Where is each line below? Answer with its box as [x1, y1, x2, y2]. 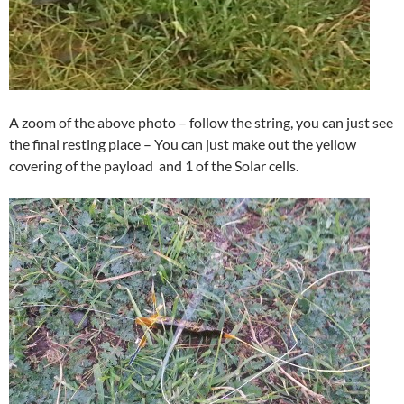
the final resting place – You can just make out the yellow [9, 134, 356, 152]
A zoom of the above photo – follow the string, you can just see [9, 113, 393, 131]
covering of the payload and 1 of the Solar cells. [9, 156, 298, 174]
